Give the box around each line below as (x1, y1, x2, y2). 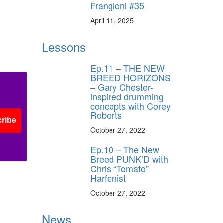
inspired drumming (90, 89, 164, 103)
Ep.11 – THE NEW (90, 61, 165, 74)
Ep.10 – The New (90, 142, 159, 156)
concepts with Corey (90, 99, 171, 112)
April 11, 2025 (90, 15, 134, 25)
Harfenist (90, 171, 126, 184)
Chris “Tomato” (90, 161, 149, 175)
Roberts (90, 108, 122, 121)
